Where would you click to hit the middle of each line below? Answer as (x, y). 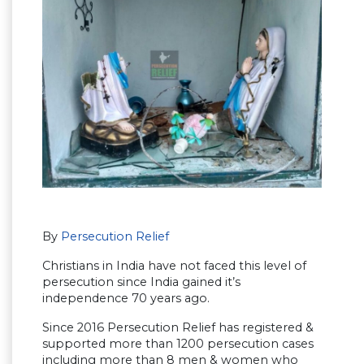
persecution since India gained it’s (141, 282)
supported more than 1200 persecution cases (178, 343)
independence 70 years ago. (126, 298)
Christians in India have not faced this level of (174, 265)
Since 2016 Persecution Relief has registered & (178, 327)
